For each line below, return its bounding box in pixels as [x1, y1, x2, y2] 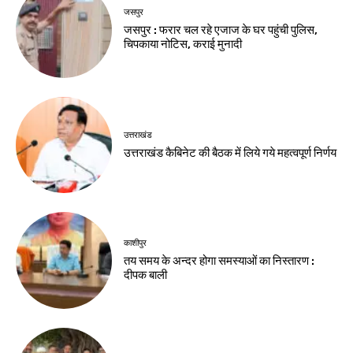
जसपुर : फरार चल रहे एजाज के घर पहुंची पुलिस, [124, 23, 318, 38]
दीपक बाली [124, 267, 168, 282]
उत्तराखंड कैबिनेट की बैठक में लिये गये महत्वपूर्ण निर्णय [124, 145, 337, 160]
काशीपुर [124, 237, 147, 248]
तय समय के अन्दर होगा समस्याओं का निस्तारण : [124, 253, 315, 268]
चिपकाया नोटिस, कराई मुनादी [124, 37, 243, 52]
